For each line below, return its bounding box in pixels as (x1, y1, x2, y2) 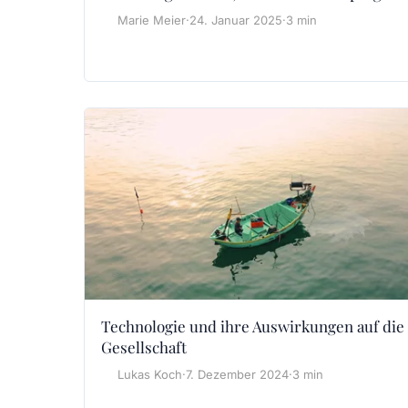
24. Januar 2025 (189, 13, 282, 28)
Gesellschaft (101, 337, 187, 358)
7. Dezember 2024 (186, 367, 289, 382)
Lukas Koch (117, 367, 182, 382)
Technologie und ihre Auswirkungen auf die (101, 316, 404, 337)
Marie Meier (117, 13, 186, 28)
